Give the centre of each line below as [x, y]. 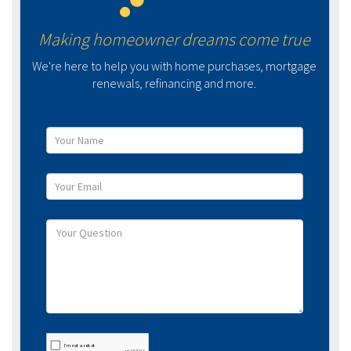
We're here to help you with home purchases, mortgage [175, 65]
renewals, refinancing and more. [175, 83]
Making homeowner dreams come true [175, 39]
